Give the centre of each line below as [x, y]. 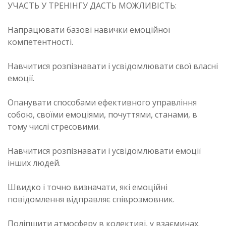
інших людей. [34, 163]
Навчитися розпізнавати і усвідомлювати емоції [104, 151]
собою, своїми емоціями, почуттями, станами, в [102, 114]
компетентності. [40, 42]
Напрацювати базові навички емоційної [89, 30]
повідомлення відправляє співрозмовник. [91, 199]
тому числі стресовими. [54, 126]
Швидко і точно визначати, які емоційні [88, 187]
